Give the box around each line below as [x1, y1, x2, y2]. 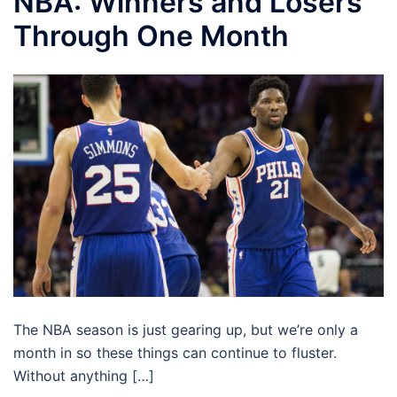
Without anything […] [13, 366, 154, 385]
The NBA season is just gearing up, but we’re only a [13, 320, 358, 339]
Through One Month [13, 19, 289, 53]
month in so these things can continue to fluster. [13, 343, 337, 362]
